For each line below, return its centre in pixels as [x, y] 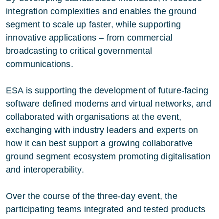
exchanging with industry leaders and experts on [102, 130]
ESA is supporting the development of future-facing [107, 90]
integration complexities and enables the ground [101, 11]
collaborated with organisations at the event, [94, 117]
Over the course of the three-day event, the [92, 196]
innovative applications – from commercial [89, 37]
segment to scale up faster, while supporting [93, 24]
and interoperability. [45, 169]
